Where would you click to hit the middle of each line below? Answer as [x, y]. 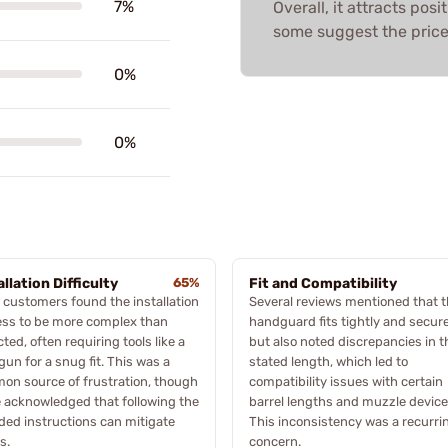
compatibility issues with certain [346, 381]
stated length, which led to [328, 361]
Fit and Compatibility [323, 283]
